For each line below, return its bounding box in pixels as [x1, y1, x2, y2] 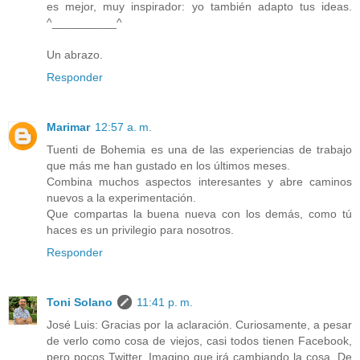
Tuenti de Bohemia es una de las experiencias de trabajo [47, 142, 352, 156]
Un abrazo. [47, 47, 103, 61]
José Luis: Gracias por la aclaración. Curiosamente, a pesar [47, 317, 352, 331]
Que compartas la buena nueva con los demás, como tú [47, 207, 352, 220]
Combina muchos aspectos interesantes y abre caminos [47, 174, 352, 188]
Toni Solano [47, 295, 112, 309]
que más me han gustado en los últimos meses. [47, 158, 290, 172]
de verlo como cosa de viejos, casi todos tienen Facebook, [47, 333, 352, 347]
